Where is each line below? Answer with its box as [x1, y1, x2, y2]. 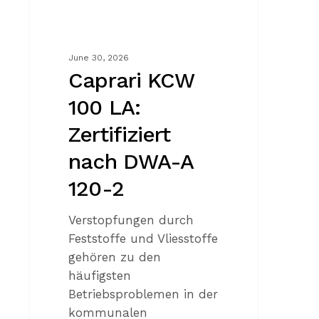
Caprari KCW [68, 67, 194, 93]
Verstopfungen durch [68, 212, 194, 227]
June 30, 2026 [68, 52, 130, 63]
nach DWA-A [68, 148, 194, 174]
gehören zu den [68, 249, 162, 264]
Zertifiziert [68, 121, 171, 147]
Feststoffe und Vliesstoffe [68, 231, 219, 246]
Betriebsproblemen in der [68, 286, 219, 301]
